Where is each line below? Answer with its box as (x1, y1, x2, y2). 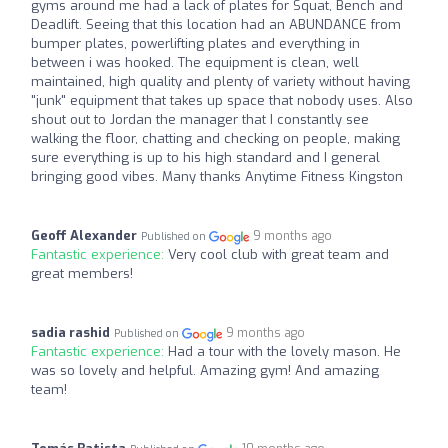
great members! (31, 265, 133, 283)
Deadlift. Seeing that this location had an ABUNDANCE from (31, 16, 401, 34)
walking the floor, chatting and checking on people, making (31, 130, 400, 148)
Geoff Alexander (31, 227, 137, 245)
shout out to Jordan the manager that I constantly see (31, 111, 369, 129)
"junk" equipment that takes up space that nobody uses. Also (31, 92, 413, 110)
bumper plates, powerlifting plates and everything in (31, 35, 360, 53)
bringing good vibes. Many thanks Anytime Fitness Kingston (31, 168, 403, 186)
